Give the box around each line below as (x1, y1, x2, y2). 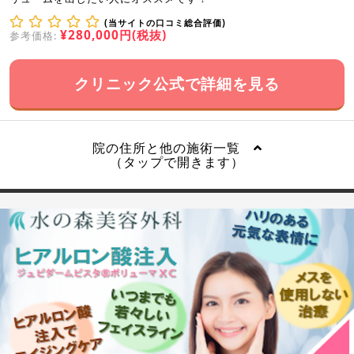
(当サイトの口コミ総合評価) (104, 16, 226, 28)
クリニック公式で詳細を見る (74, 72, 280, 94)
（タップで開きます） (110, 153, 244, 171)
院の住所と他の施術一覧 (92, 138, 254, 156)
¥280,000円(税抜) (60, 26, 167, 43)
